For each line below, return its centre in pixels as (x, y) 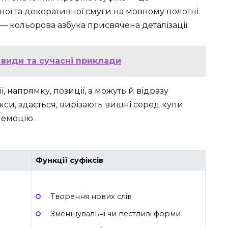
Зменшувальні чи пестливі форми (115, 213)
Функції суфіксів (70, 161)
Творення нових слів (91, 196)
